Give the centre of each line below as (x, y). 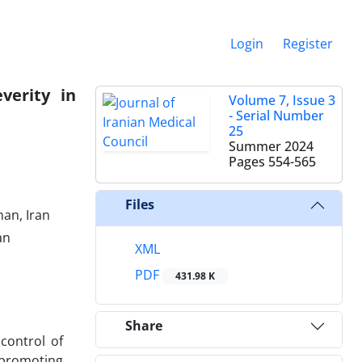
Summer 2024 (271, 146)
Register (308, 43)
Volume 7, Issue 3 (282, 100)
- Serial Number (276, 115)
